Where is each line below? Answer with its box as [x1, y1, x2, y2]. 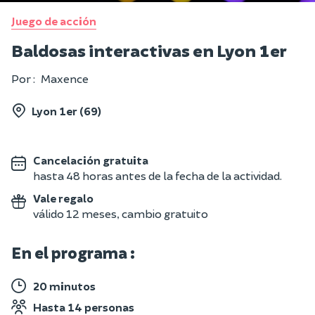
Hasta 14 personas [33, 300, 134, 314]
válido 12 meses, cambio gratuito [33, 207, 208, 220]
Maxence [41, 72, 89, 85]
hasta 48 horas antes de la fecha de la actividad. [33, 169, 282, 182]
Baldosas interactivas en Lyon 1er [11, 39, 287, 60]
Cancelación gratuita [33, 153, 148, 167]
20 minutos [33, 279, 96, 292]
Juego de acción [11, 14, 96, 27]
